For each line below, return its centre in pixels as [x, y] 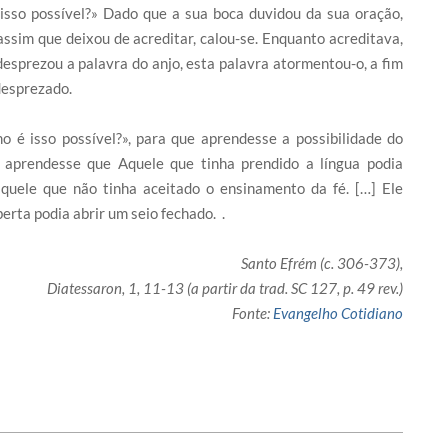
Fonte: [252, 313]
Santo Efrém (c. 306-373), [322, 263]
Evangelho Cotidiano [338, 313]
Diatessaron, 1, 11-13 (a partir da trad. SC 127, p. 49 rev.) [225, 288]
